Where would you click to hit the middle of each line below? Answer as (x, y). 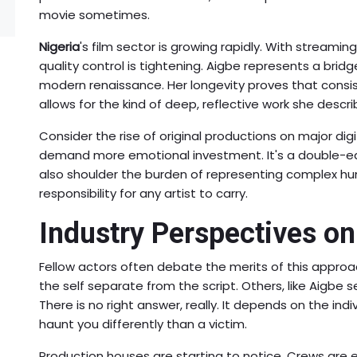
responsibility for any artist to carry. (143, 193)
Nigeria (59, 46)
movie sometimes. (94, 14)
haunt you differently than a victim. (143, 324)
